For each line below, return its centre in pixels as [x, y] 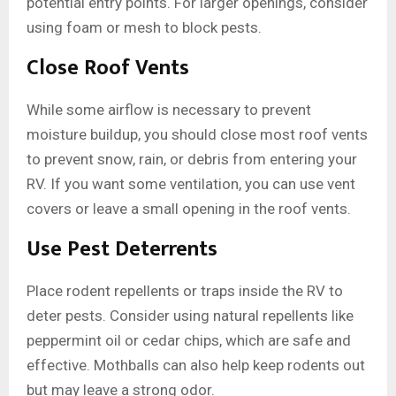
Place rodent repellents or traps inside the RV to [185, 291]
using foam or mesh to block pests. [144, 28]
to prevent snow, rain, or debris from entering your [192, 160]
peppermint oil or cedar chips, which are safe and [189, 341]
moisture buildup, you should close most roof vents [197, 135]
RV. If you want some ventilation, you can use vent [191, 184]
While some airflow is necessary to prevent [169, 110]
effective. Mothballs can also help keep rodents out [196, 366]
